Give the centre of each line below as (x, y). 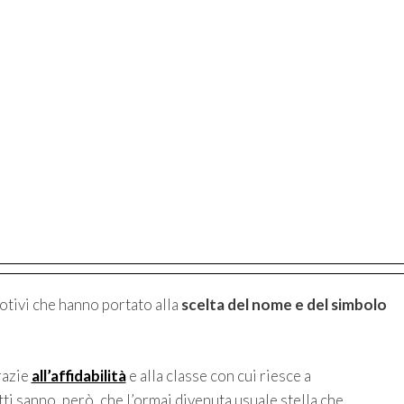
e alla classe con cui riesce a (218, 376)
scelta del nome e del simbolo (284, 304)
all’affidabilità (78, 376)
